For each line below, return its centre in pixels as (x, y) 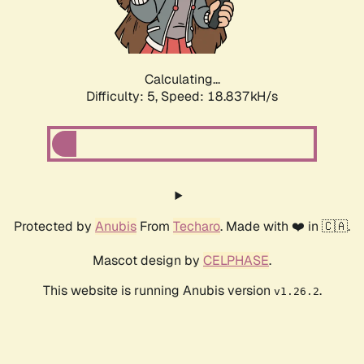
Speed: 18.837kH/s (219, 97)
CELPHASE (236, 261)
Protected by (54, 227)
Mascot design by (148, 261)
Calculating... (182, 80)
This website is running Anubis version (158, 291)
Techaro (197, 227)
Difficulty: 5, (123, 97)
